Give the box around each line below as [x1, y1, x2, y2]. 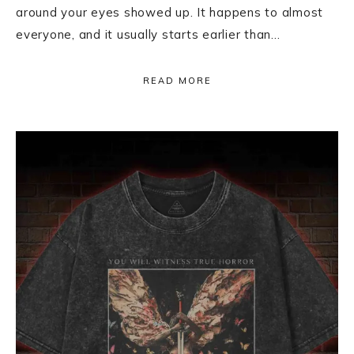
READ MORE [142, 74, 212, 86]
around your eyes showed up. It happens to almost [16, 4, 323, 20]
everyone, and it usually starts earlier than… [16, 26, 281, 42]
